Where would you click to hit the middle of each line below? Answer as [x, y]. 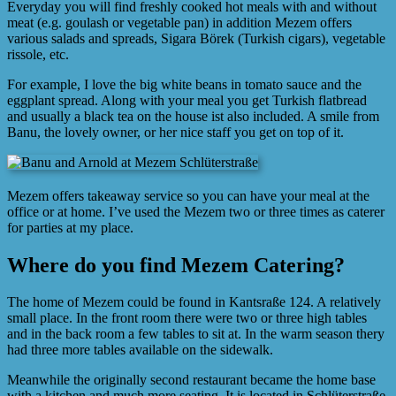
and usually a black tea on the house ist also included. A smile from [193, 116]
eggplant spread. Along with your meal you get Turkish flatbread [187, 100]
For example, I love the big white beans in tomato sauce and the [184, 84]
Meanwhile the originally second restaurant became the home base [191, 380]
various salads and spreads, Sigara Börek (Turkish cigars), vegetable [196, 38]
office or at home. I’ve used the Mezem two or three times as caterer [196, 211]
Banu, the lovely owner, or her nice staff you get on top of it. [175, 132]
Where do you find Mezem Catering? [176, 265]
